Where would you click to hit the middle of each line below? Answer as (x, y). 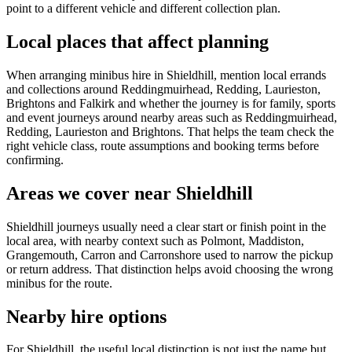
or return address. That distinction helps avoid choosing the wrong (170, 269)
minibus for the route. (59, 283)
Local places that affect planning (137, 41)
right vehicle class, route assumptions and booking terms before (163, 145)
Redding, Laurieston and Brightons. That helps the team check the (170, 131)
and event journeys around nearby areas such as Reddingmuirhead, (172, 117)
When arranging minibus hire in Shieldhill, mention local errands (166, 75)
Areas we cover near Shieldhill (130, 193)
